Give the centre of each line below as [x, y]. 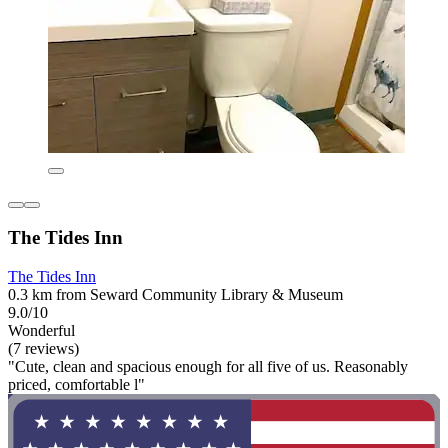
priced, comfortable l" [76, 384]
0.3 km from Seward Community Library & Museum [175, 294]
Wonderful [41, 330]
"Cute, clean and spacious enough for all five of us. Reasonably [208, 366]
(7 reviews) [43, 348]
